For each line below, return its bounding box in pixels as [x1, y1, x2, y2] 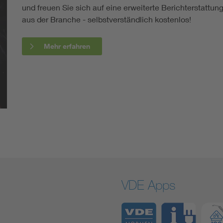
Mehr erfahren [44, 41, 90, 50]
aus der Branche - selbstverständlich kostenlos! [22, 14, 193, 24]
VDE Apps [121, 177, 176, 193]
